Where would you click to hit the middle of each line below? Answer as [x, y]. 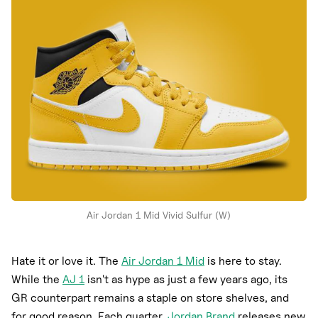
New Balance [54, 29]
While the [37, 280]
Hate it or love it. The [66, 261]
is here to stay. [243, 261]
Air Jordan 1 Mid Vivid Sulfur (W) [159, 215]
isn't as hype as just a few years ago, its [186, 280]
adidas [38, 57]
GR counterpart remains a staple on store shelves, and [150, 298]
